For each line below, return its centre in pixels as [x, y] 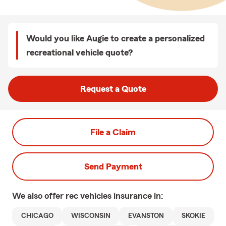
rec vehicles [90, 196]
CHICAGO [37, 216]
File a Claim [113, 132]
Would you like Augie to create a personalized [116, 38]
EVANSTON [146, 216]
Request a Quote [113, 89]
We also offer [39, 196]
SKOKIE [193, 216]
